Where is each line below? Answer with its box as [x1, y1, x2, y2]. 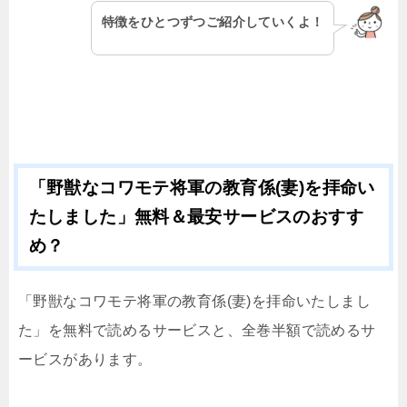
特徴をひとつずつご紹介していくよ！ [101, 15, 324, 30]
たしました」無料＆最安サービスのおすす [28, 206, 364, 226]
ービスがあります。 [18, 351, 153, 367]
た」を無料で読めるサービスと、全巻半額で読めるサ [18, 322, 376, 338]
